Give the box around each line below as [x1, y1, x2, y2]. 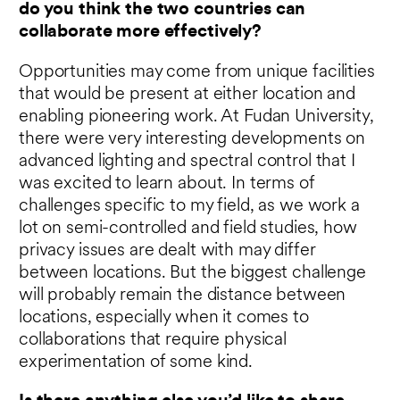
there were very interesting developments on [19, 129, 365, 148]
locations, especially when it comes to [19, 308, 309, 327]
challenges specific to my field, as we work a [19, 196, 360, 215]
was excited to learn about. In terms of [19, 174, 315, 193]
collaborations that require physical [19, 330, 287, 349]
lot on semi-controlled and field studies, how [19, 219, 357, 237]
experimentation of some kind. [19, 353, 253, 371]
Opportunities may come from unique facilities [19, 62, 375, 81]
